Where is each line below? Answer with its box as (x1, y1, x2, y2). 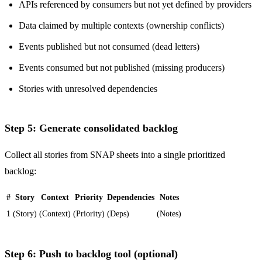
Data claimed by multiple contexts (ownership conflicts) (19, 20, 224, 31)
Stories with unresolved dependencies (19, 84, 157, 94)
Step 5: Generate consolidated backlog (5, 122, 178, 134)
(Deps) (107, 209, 129, 218)
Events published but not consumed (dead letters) (19, 42, 199, 52)
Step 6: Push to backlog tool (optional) (5, 247, 178, 260)
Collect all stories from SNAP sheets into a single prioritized (5, 149, 225, 160)
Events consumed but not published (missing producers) (19, 63, 225, 73)
